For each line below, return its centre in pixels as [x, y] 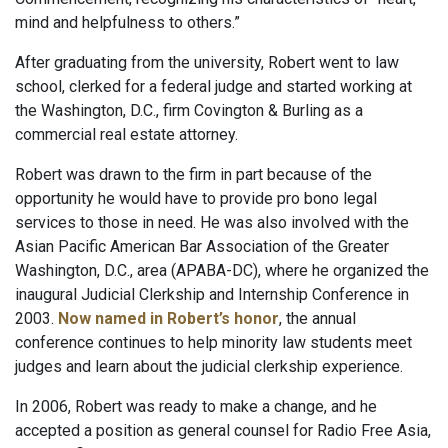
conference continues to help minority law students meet [213, 343]
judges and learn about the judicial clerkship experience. [209, 367]
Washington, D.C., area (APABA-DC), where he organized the [222, 271]
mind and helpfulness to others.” [127, 23]
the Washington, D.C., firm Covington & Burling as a [189, 111]
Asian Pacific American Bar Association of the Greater [202, 247]
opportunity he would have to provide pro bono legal [196, 199]
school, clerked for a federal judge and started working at [213, 87]
